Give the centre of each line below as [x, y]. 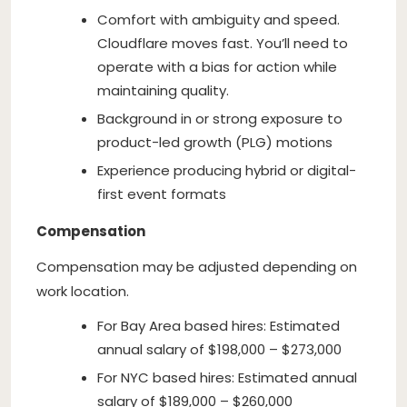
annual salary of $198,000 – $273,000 [219, 349]
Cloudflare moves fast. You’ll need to [223, 43]
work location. [83, 291]
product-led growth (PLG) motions [215, 142]
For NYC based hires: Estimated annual [227, 377]
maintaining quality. [163, 90]
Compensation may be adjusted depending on [197, 266]
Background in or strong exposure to [220, 118]
